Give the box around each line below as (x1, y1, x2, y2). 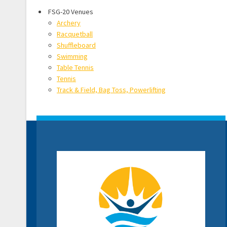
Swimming (57, 52, 88, 61)
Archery (57, 18, 81, 28)
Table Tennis (57, 63, 94, 72)
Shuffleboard (57, 41, 96, 50)
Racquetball (57, 29, 93, 39)
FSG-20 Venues (47, 7, 93, 17)
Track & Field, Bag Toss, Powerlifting (57, 85, 166, 95)
